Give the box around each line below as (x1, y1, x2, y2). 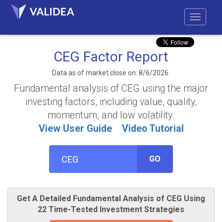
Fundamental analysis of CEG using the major (14, 83, 208, 94)
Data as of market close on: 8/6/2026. (52, 69, 170, 77)
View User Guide (38, 123, 112, 134)
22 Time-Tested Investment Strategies (38, 205, 184, 214)
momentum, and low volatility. (48, 110, 174, 121)
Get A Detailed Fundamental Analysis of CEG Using (17, 194, 205, 203)
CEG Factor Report (54, 49, 168, 65)
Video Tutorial (121, 123, 184, 134)
